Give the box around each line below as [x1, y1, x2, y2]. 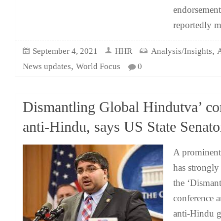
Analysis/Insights [151, 46, 212, 56]
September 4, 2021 [33, 46, 98, 56]
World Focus [76, 62, 120, 71]
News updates [23, 62, 71, 71]
